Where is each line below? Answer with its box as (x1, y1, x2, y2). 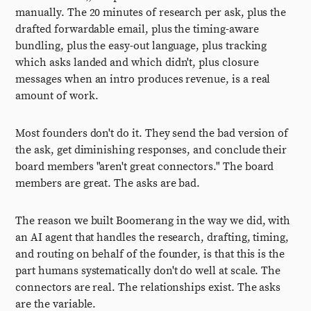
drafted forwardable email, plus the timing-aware (15, 22, 259, 36)
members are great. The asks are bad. (15, 176, 201, 190)
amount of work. (15, 89, 99, 103)
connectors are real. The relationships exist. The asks (15, 280, 281, 294)
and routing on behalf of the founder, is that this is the (15, 247, 285, 261)
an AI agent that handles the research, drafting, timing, (15, 230, 289, 244)
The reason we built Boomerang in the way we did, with (15, 214, 291, 228)
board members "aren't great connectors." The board (15, 160, 274, 174)
